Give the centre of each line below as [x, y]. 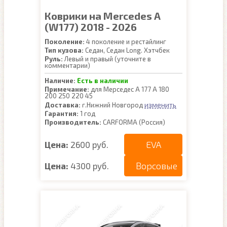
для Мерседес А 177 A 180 [129, 89]
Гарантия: [62, 113]
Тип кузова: [64, 50]
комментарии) [67, 65]
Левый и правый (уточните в [107, 59]
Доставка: [63, 105]
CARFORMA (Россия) [133, 122]
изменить [160, 105]
